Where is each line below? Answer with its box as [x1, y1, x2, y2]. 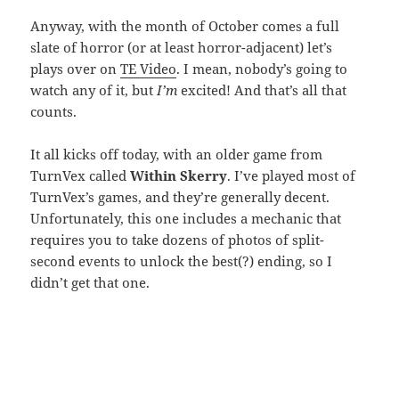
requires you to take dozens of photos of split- [30, 231, 325, 249]
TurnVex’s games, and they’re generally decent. [30, 188, 330, 207]
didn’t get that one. [30, 273, 151, 292]
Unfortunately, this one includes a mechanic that [30, 209, 342, 228]
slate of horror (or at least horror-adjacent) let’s [30, 38, 333, 57]
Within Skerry [130, 167, 228, 185]
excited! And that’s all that [177, 81, 347, 100]
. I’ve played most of [227, 167, 356, 185]
